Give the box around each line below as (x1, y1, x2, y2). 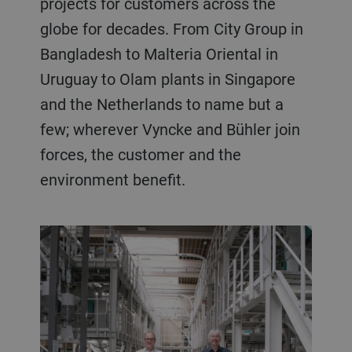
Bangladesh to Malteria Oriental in (39, 43, 278, 64)
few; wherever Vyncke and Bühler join (39, 119, 300, 140)
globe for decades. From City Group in (39, 18, 303, 39)
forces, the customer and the (39, 144, 241, 165)
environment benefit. (39, 169, 185, 190)
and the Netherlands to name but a (39, 93, 284, 115)
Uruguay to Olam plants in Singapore (39, 68, 295, 90)
